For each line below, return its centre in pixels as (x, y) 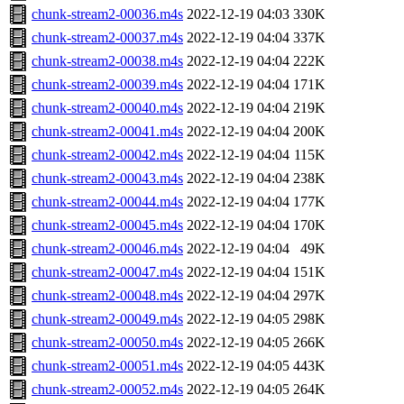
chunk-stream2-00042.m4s (107, 155)
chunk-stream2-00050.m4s (107, 343)
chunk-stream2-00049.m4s (107, 319)
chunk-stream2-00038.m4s (107, 61)
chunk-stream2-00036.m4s (107, 14)
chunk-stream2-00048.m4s (107, 296)
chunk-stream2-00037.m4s (107, 38)
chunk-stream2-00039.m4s (107, 85)
